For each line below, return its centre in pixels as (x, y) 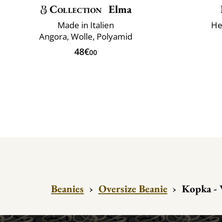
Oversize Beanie (133, 188)
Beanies (68, 188)
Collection (76, 9)
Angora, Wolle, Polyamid (85, 36)
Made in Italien (85, 25)
